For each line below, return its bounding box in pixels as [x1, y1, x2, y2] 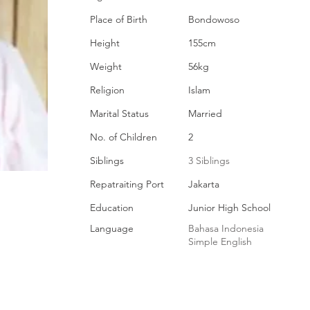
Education [90, 201, 134, 214]
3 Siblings [188, 154, 230, 167]
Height [90, 37, 120, 49]
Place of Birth [90, 13, 147, 26]
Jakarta [188, 178, 219, 190]
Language [90, 222, 134, 235]
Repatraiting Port [90, 178, 164, 190]
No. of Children [90, 131, 157, 143]
